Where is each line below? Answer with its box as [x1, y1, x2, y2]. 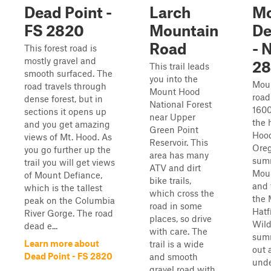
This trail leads [149, 60, 209, 71]
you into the [149, 73, 198, 84]
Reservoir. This [149, 137, 208, 148]
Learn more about [24, 238, 99, 249]
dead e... [24, 220, 57, 231]
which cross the [149, 188, 214, 198]
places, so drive [149, 213, 212, 224]
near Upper [149, 111, 195, 122]
